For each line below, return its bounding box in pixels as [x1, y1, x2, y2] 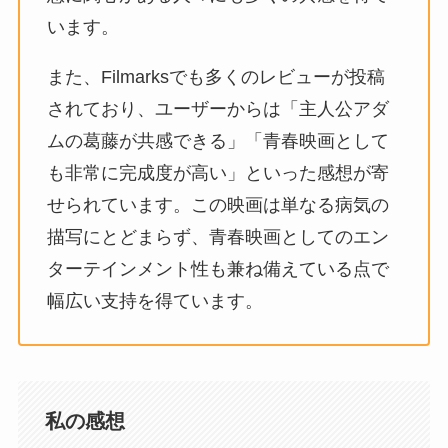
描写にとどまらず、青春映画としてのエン [46, 226, 389, 247]
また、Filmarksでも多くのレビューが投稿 [46, 66, 385, 87]
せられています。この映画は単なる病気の [46, 194, 389, 215]
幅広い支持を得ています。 [46, 290, 263, 311]
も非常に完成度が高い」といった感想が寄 [46, 162, 389, 183]
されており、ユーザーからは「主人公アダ [46, 98, 389, 119]
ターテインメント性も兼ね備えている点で [46, 258, 389, 279]
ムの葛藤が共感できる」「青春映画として [46, 130, 389, 151]
